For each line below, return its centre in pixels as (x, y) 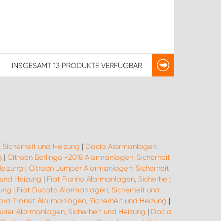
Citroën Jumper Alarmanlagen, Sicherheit (99, 168)
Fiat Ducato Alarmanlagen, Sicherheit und (88, 190)
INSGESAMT (33, 65)
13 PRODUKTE (76, 65)
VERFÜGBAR (121, 65)
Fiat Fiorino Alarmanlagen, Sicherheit (109, 179)
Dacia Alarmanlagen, (122, 147)
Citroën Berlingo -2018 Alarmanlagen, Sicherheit (89, 157)
